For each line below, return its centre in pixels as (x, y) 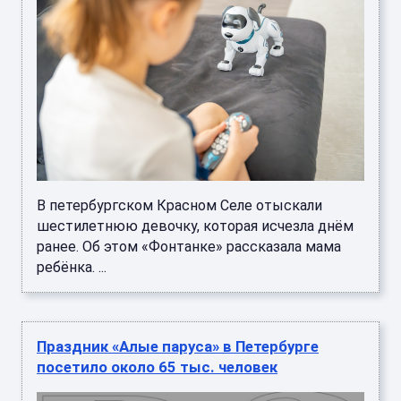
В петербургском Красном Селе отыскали (179, 206)
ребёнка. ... (72, 268)
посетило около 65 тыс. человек (157, 367)
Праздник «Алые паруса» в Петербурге (178, 347)
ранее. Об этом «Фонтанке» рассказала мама (189, 247)
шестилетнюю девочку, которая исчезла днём (195, 226)
